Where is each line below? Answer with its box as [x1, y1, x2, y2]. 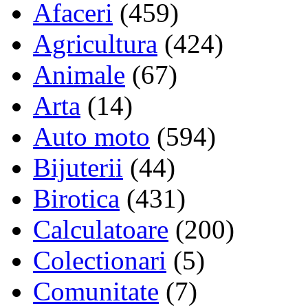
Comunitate [33, 276, 159, 306]
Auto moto [33, 121, 150, 151]
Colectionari [33, 245, 166, 275]
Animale [33, 59, 125, 89]
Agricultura [33, 28, 157, 58]
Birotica [33, 183, 120, 213]
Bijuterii [33, 152, 123, 182]
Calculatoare [33, 214, 168, 244]
